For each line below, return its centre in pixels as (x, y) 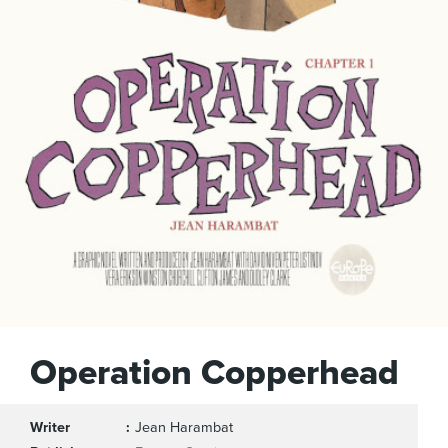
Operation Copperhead (214, 373)
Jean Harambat (184, 427)
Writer (50, 427)
